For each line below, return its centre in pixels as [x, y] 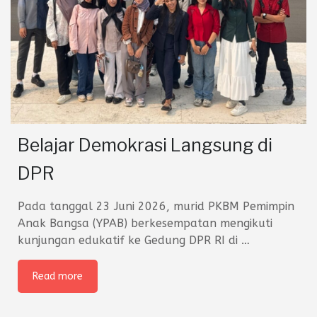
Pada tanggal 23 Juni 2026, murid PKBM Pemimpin [156, 207]
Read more [58, 277]
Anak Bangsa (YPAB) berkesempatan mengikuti [145, 224]
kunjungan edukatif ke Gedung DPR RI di [129, 241]
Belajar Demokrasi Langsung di [145, 145]
